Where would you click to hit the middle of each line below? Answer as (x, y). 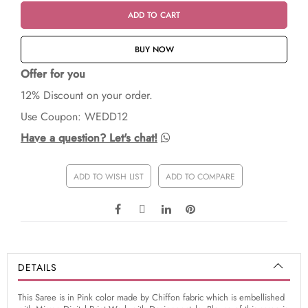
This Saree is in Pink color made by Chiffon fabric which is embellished (151, 298)
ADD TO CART (154, 15)
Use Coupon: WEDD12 (74, 117)
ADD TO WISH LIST (108, 177)
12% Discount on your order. (87, 96)
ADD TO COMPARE (200, 177)
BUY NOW (154, 50)
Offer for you (53, 74)
